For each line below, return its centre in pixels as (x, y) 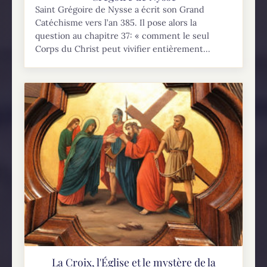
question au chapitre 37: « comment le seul (122, 35)
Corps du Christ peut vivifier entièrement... (123, 49)
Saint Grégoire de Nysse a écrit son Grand (120, 9)
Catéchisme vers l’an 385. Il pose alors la (116, 22)
